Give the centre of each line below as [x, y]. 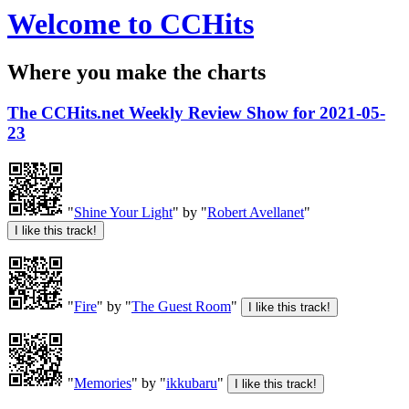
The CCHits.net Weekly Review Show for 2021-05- [196, 113]
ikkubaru [192, 383]
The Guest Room [181, 307]
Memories [103, 383]
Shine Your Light [123, 213]
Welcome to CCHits [131, 24]
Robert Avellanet [256, 213]
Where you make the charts [136, 73]
